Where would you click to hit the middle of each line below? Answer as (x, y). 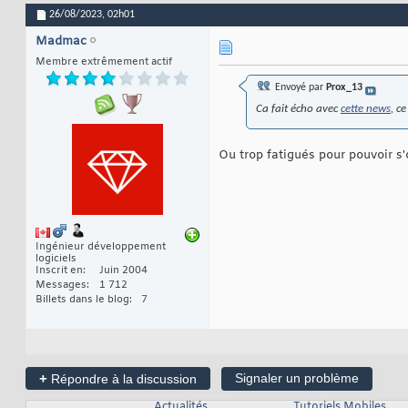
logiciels (56, 259)
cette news (366, 109)
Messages (61, 286)
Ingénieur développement (101, 247)
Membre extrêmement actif (104, 62)
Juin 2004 (123, 271)
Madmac (61, 42)
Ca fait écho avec (298, 109)
